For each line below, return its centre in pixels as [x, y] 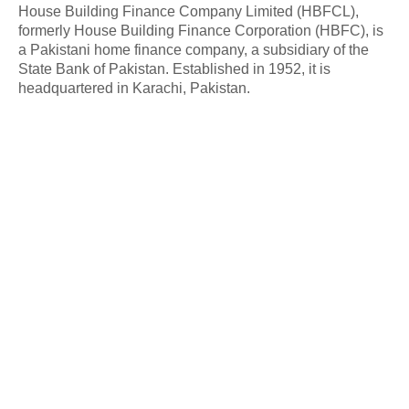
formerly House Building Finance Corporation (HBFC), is [201, 30]
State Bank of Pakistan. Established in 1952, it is [174, 68]
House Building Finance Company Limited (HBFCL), [189, 11]
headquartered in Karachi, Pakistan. [134, 88]
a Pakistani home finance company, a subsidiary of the [194, 49]
